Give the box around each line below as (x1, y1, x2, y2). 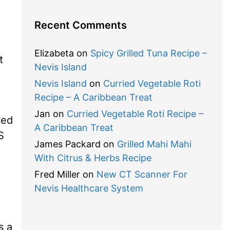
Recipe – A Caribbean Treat (34, 92, 152, 103)
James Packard (34, 139, 101, 149)
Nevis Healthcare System (34, 183, 143, 194)
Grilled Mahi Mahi (117, 139, 191, 149)
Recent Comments (34, 19, 127, 31)
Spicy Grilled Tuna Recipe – (90, 48, 207, 59)
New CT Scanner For (96, 169, 187, 180)
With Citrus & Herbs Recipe (34, 152, 151, 163)
